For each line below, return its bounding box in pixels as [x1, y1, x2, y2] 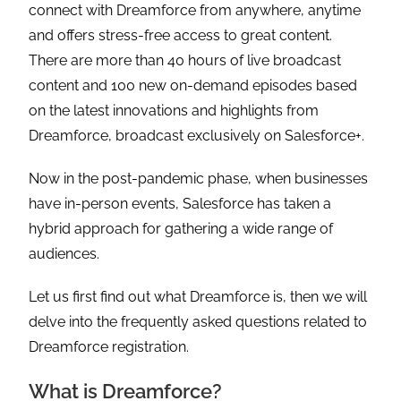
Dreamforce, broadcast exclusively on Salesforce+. [29, 127, 365, 145]
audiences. [29, 245, 104, 263]
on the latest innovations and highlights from [29, 102, 320, 120]
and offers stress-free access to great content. [29, 27, 337, 45]
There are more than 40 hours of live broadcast [29, 52, 342, 70]
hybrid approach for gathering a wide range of [29, 220, 334, 238]
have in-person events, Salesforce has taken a [29, 195, 332, 213]
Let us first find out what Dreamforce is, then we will [29, 288, 368, 306]
